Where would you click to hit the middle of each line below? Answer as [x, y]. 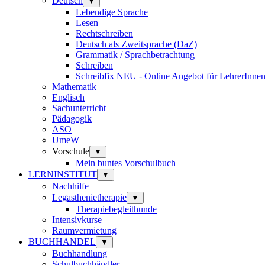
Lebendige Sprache [112, 12]
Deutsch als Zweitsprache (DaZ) [136, 44]
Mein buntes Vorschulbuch [126, 163]
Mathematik [74, 87]
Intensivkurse [77, 220]
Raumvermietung [84, 231]
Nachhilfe [70, 186]
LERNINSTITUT [63, 174]
